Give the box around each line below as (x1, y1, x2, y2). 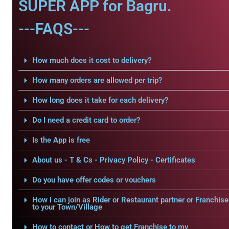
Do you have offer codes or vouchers (32, 175, 156, 185)
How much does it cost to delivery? (32, 56, 151, 65)
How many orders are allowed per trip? (32, 76, 162, 85)
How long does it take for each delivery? (32, 96, 168, 105)
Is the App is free (32, 135, 90, 145)
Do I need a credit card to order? (32, 116, 140, 125)
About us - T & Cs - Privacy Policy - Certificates (32, 155, 195, 165)
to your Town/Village (32, 202, 102, 212)
